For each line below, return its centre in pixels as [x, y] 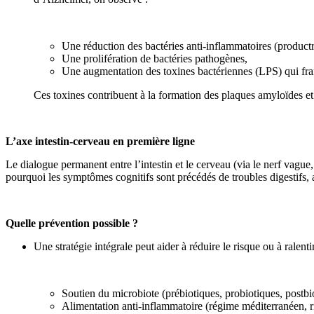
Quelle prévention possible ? [72, 223]
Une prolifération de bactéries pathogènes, [155, 59]
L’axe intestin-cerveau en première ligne [100, 141]
